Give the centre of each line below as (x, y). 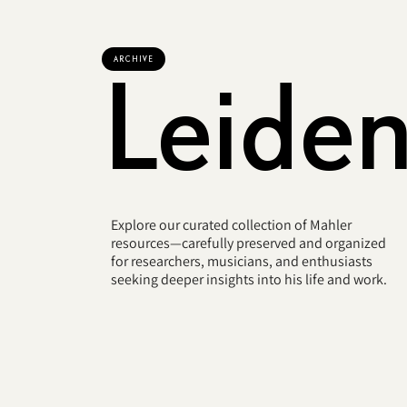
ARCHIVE (134, 59)
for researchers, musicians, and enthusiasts (242, 261)
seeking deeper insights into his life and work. (249, 279)
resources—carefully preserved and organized (248, 243)
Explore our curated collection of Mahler (231, 224)
